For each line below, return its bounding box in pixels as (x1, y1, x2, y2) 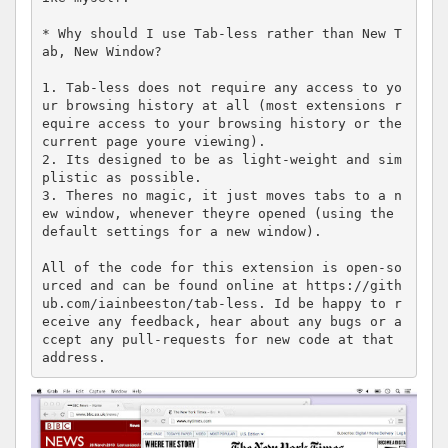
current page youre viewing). (41, 134, 266, 150)
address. (41, 350, 106, 366)
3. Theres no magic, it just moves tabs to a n (41, 188, 402, 204)
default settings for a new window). (41, 224, 322, 240)
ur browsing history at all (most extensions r (41, 98, 402, 114)
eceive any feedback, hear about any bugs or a (41, 314, 402, 330)
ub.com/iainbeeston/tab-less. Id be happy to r (41, 296, 402, 312)
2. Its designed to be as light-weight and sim (41, 152, 402, 168)
